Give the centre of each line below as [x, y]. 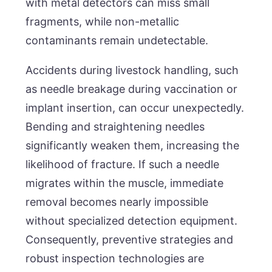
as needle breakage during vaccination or [132, 89]
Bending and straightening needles [115, 126]
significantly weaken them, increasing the [133, 145]
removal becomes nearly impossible [117, 202]
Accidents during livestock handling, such [132, 70]
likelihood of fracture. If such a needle [123, 164]
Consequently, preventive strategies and [130, 239]
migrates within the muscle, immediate [125, 183]
